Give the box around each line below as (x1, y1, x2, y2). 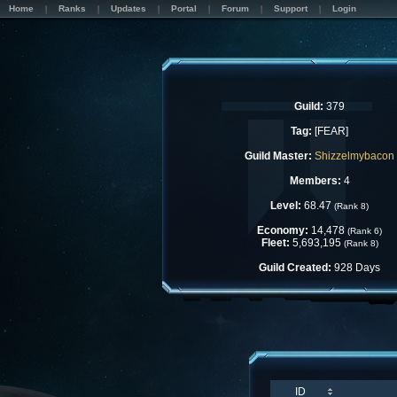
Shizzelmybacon (315, 150, 394, 162)
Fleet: (261, 237, 290, 249)
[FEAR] (312, 125, 348, 137)
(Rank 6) (347, 226, 382, 236)
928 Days (331, 261, 380, 274)
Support (274, 4, 307, 13)
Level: (270, 199, 301, 212)
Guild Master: (245, 150, 312, 162)
